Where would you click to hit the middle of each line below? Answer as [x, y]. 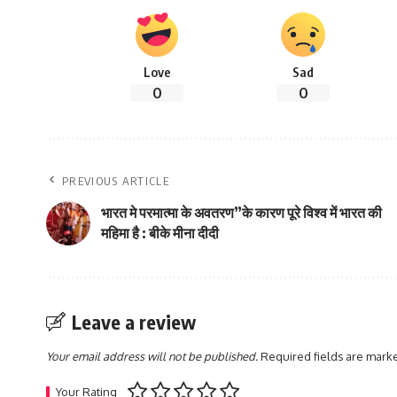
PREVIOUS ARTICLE [116, 181]
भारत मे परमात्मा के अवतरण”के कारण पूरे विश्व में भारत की [241, 213]
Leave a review [134, 322]
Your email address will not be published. [152, 357]
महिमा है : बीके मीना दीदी [160, 234]
